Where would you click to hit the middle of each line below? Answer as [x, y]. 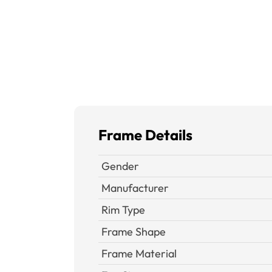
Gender [120, 166]
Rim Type [123, 210]
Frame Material [139, 253]
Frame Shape [134, 232]
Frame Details [145, 135]
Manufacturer [135, 188]
